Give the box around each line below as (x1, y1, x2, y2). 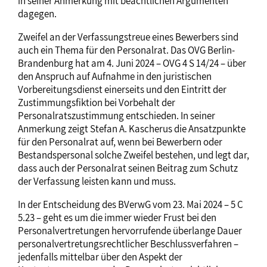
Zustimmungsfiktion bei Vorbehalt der (18, 95, 175, 109)
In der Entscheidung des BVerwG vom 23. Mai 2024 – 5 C (18, 197, 243, 211)
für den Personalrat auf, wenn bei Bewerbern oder (18, 135, 222, 148)
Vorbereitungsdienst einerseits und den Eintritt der (18, 82, 226, 96)
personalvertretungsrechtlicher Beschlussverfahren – (18, 237, 238, 250)
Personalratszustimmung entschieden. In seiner (18, 108, 215, 122)
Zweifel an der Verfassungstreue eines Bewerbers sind (18, 30, 238, 44)
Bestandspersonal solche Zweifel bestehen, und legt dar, (18, 148, 249, 162)
